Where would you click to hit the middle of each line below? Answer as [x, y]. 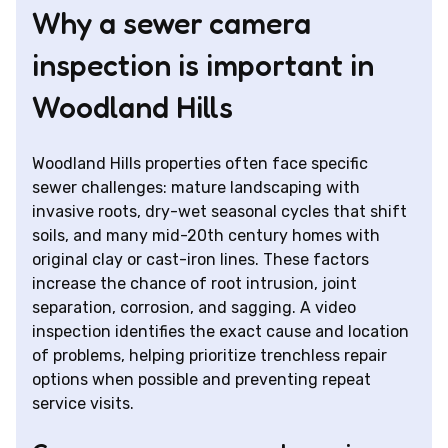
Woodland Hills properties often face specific [200, 163]
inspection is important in [203, 64]
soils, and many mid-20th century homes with [206, 235]
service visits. [83, 403]
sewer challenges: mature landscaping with [196, 187]
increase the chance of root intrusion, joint [194, 283]
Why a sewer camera [171, 22]
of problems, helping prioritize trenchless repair [209, 355]
